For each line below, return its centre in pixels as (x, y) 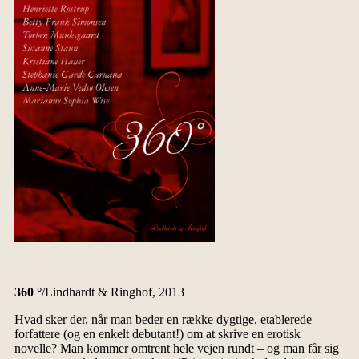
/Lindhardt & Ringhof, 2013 (113, 292)
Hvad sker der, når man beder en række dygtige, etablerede (163, 319)
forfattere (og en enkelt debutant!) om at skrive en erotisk (157, 333)
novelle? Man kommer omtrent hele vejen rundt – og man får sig (176, 348)
